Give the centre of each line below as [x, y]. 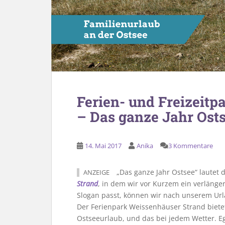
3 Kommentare [191, 146]
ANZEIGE [96, 173]
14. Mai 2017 [103, 146]
